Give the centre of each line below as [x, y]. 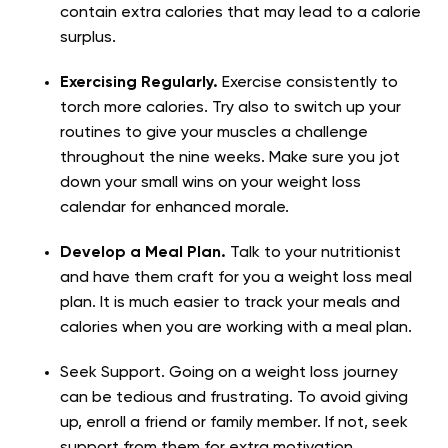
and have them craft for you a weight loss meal [236, 277]
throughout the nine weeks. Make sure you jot [230, 157]
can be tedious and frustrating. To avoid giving [234, 397]
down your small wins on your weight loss [210, 182]
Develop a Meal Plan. [145, 252]
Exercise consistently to [308, 82]
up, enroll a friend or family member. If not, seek [234, 422]
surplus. [88, 37]
